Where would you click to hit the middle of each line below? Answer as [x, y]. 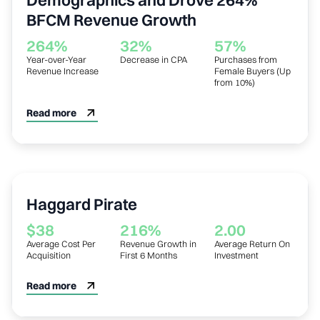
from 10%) [234, 82]
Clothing [276, 191]
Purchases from [245, 59]
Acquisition [49, 255]
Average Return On [252, 244]
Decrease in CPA [154, 59]
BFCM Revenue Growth [111, 20]
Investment [236, 255]
